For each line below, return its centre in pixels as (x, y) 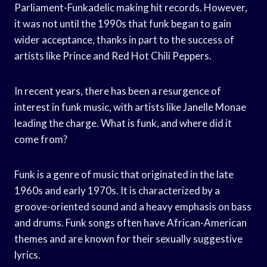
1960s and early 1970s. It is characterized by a (117, 190)
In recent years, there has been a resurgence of (118, 91)
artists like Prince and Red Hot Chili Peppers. (113, 55)
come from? (41, 139)
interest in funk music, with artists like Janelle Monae (130, 107)
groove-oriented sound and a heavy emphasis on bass (133, 206)
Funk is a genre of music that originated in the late (124, 174)
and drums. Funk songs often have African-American (131, 222)
